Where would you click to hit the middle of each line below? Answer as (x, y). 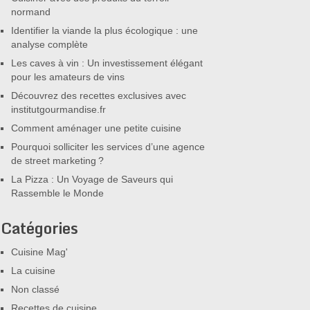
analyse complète (49, 44)
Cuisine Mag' (39, 252)
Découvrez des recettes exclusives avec (99, 95)
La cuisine (33, 271)
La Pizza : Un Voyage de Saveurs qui (92, 179)
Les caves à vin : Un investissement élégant (107, 63)
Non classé (35, 289)
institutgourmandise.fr (58, 109)
